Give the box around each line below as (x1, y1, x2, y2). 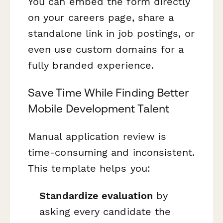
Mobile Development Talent (28, 102, 169, 115)
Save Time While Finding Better (28, 86, 189, 100)
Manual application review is (28, 130, 167, 142)
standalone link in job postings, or (28, 27, 195, 40)
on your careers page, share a (28, 11, 174, 24)
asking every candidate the (39, 205, 171, 218)
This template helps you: (28, 162, 150, 174)
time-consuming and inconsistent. (28, 146, 195, 158)
